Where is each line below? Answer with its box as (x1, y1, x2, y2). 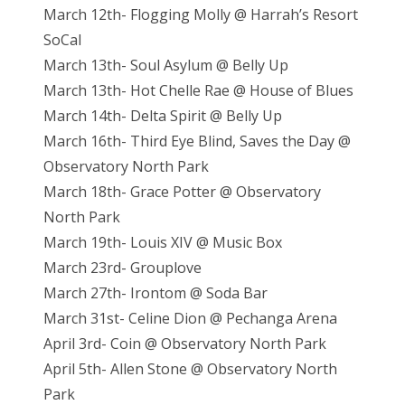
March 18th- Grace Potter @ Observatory (43, 182, 321, 202)
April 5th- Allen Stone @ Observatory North (43, 359, 337, 380)
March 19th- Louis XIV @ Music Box (43, 232, 282, 253)
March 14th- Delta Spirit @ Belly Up (43, 106, 282, 127)
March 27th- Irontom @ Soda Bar (43, 283, 268, 304)
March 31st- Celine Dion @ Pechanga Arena (43, 308, 337, 329)
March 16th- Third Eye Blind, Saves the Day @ (43, 131, 351, 152)
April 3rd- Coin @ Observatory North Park (43, 334, 326, 354)
